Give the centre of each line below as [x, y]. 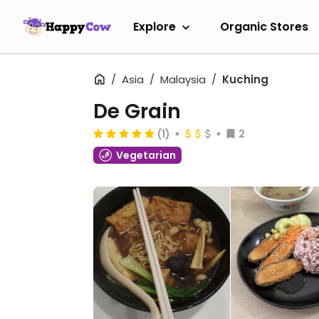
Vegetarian [146, 155]
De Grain [137, 111]
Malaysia [183, 79]
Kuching [245, 79]
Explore [155, 26]
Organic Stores [264, 26]
